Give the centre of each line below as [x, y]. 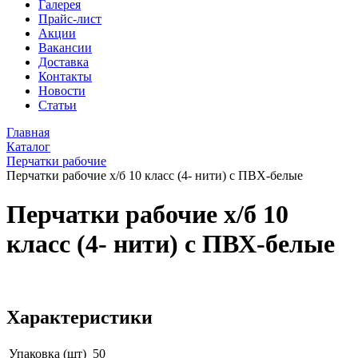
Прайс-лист [70, 19]
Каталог [28, 147]
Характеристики [80, 317]
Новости [62, 91]
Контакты [65, 76]
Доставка [64, 62]
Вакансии [65, 48]
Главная [28, 132]
